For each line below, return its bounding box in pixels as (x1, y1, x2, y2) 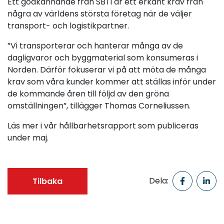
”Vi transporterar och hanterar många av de (7, 39, 183, 51)
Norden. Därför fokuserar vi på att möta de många (7, 63, 206, 75)
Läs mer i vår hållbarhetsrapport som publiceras (7, 119, 198, 131)
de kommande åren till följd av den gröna (7, 87, 169, 99)
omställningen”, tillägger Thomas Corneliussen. (7, 99, 190, 111)
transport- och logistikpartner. (7, 19, 129, 31)
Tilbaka (32, 175, 62, 187)
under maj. (7, 131, 48, 143)
